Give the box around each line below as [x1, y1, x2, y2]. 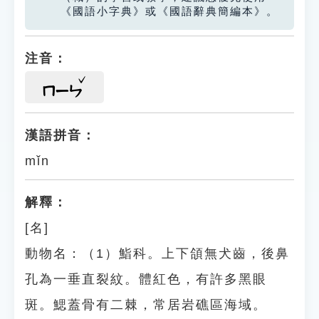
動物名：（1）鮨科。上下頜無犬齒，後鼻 [25, 246, 290, 261]
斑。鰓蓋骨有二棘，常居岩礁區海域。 [25, 298, 267, 312]
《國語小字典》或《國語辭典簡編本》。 [61, 6, 278, 17]
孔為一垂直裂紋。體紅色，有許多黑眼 [25, 272, 267, 286]
